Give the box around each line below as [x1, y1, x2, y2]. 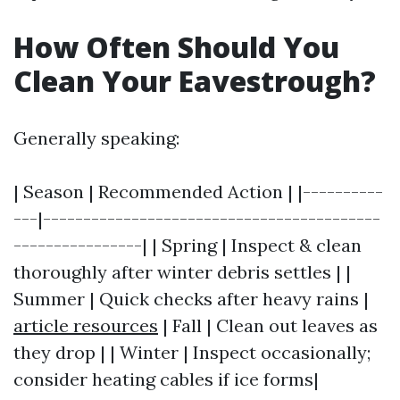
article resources [13, 314, 158, 337]
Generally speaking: [13, 127, 179, 149]
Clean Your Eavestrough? [13, 62, 376, 100]
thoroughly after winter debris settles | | [13, 261, 351, 283]
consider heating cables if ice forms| [13, 368, 319, 390]
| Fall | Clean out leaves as [158, 314, 378, 337]
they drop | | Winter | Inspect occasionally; [13, 341, 371, 363]
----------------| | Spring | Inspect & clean [13, 234, 362, 256]
